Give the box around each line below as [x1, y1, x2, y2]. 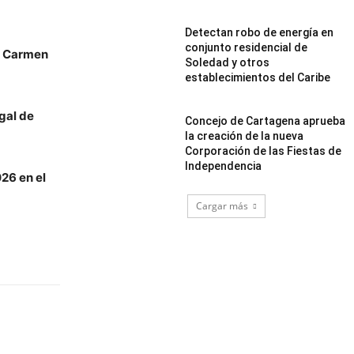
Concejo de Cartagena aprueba [185, 114, 346, 127]
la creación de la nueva [185, 129, 304, 142]
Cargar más [195, 198, 248, 213]
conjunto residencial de [185, 40, 308, 54]
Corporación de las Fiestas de [185, 144, 342, 157]
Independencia [185, 159, 262, 172]
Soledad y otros [185, 55, 270, 69]
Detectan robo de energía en [185, 25, 334, 39]
